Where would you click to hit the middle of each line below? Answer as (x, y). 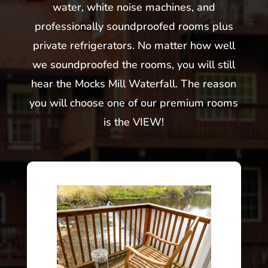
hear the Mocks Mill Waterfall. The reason (134, 83)
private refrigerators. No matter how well (134, 45)
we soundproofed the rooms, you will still (134, 64)
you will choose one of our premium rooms (134, 103)
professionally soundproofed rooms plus (134, 26)
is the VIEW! (134, 122)
